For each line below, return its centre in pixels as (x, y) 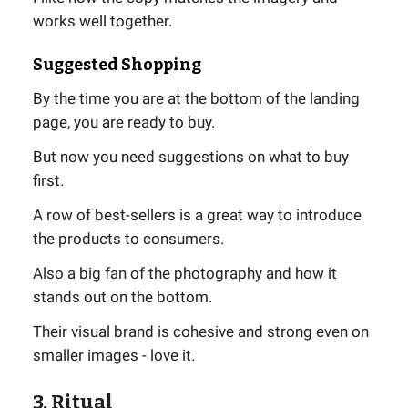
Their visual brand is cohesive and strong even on (201, 332)
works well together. (102, 21)
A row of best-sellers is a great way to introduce (197, 215)
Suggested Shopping (117, 65)
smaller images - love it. (114, 356)
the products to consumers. (128, 239)
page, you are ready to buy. (124, 122)
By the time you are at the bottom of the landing (196, 99)
